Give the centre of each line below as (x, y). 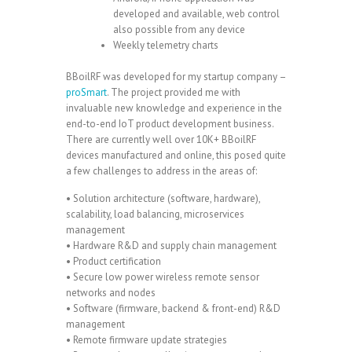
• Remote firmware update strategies (147, 339)
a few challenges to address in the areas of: (161, 170)
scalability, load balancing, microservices (155, 214)
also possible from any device (179, 29)
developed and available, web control (196, 13)
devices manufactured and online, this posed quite (176, 155)
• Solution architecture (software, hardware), (163, 198)
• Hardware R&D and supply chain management (171, 245)
